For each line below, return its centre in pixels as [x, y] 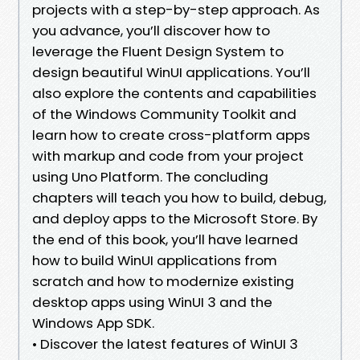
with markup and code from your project [168, 155]
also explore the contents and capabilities [174, 93]
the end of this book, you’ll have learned [165, 239]
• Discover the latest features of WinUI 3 [165, 344]
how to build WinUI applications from [155, 260]
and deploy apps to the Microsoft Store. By [175, 218]
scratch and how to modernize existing [163, 281]
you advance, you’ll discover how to [151, 30]
